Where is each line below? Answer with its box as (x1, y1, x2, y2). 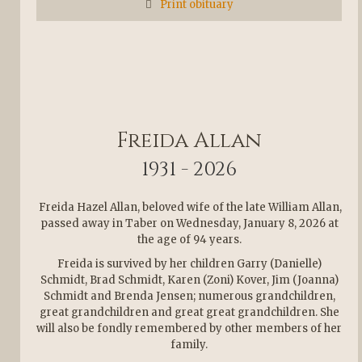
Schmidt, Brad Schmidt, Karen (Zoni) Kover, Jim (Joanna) (40, 272, 339, 287)
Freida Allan (116, 125, 262, 151)
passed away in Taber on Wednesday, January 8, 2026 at (40, 216, 339, 230)
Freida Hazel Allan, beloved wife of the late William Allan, (36, 200, 342, 214)
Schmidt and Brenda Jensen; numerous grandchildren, (43, 288, 335, 303)
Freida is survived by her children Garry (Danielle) (57, 256, 322, 271)
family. (170, 337, 208, 351)
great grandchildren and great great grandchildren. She (39, 305, 339, 319)
